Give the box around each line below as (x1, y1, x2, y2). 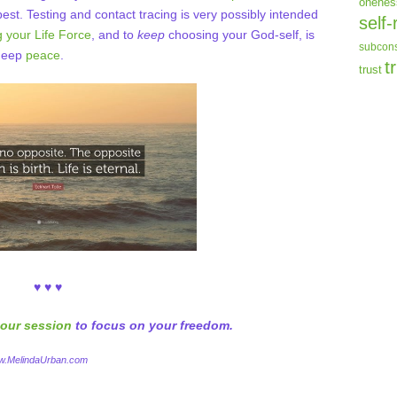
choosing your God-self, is (165, 27, 315, 42)
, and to (91, 27, 137, 42)
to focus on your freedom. (72, 317, 233, 332)
